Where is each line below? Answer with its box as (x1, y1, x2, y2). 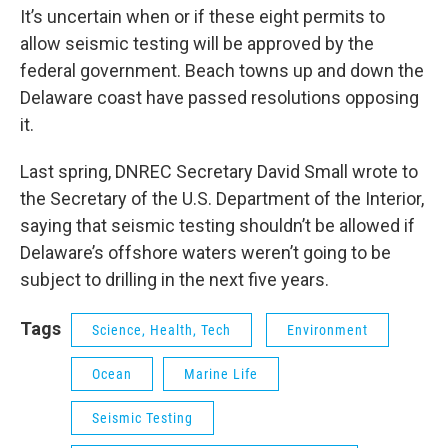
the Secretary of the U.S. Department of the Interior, (20, 188, 424, 210)
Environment (287, 322, 368, 339)
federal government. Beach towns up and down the (20, 60, 424, 82)
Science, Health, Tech (92, 322, 231, 339)
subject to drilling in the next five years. (20, 269, 329, 291)
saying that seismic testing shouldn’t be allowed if (20, 215, 415, 237)
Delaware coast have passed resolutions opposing (20, 87, 419, 109)
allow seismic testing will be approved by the (20, 33, 374, 55)
